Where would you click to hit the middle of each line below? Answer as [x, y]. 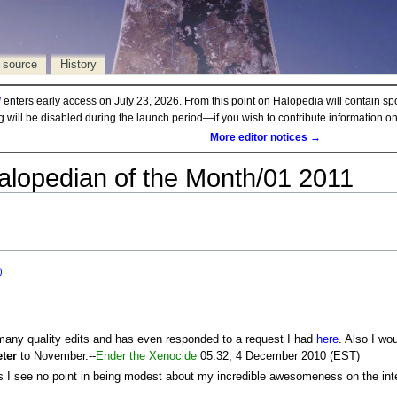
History [78, 64]
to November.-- [56, 357]
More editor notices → [265, 137]
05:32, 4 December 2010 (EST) [278, 357]
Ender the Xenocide [146, 357]
